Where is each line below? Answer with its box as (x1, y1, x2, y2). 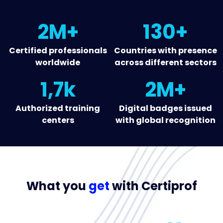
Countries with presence (113, 45, 217, 57)
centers (41, 114, 74, 126)
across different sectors (114, 57, 217, 69)
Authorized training (15, 103, 100, 114)
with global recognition (115, 114, 216, 126)
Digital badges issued (118, 103, 212, 114)
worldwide (35, 57, 80, 69)
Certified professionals (8, 45, 107, 57)
